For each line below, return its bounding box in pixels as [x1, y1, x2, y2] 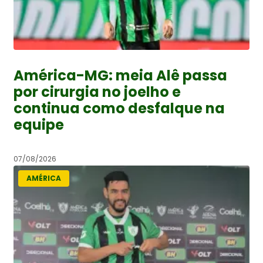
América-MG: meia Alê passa [14, 65, 227, 85]
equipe [14, 114, 64, 134]
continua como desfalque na [14, 98, 225, 118]
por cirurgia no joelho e [14, 82, 181, 102]
